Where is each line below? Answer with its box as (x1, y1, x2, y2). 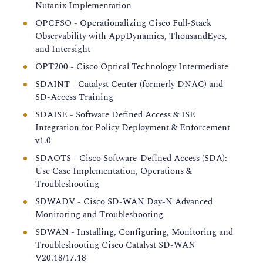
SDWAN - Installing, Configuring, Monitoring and (35, 225, 233, 239)
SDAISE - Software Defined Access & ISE (35, 108, 195, 122)
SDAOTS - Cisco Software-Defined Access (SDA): (35, 151, 227, 165)
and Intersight (35, 42, 90, 56)
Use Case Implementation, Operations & (35, 164, 192, 178)
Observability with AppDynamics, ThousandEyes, (35, 29, 227, 43)
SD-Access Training (35, 90, 113, 104)
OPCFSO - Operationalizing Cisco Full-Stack (35, 16, 211, 30)
